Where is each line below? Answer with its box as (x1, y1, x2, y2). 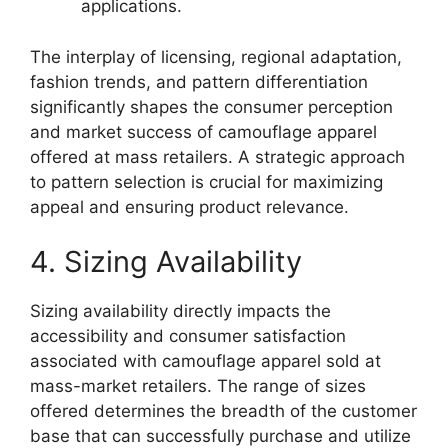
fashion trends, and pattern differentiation (30, 71, 368, 92)
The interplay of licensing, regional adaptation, (30, 46, 402, 67)
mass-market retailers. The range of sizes (30, 376, 366, 396)
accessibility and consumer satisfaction (30, 326, 346, 346)
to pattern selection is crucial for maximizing (30, 171, 383, 192)
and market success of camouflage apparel (30, 121, 377, 142)
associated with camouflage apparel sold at (30, 351, 381, 371)
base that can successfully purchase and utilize (30, 426, 411, 446)
